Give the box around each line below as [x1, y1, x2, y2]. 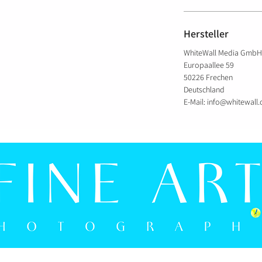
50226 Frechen [184, 71, 233, 82]
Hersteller [184, 26, 229, 40]
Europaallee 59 [184, 59, 234, 70]
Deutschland [184, 84, 226, 95]
